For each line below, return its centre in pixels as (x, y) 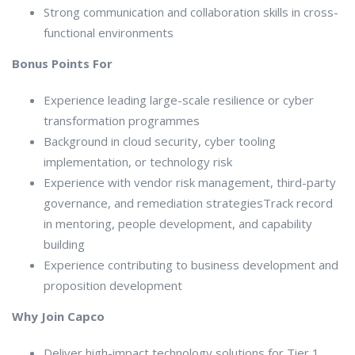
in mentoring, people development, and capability (178, 223)
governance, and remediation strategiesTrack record (188, 202)
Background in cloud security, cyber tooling (160, 141)
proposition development (113, 285)
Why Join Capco (58, 316)
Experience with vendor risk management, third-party (190, 182)
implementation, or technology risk (138, 161)
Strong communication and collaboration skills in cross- (191, 11)
